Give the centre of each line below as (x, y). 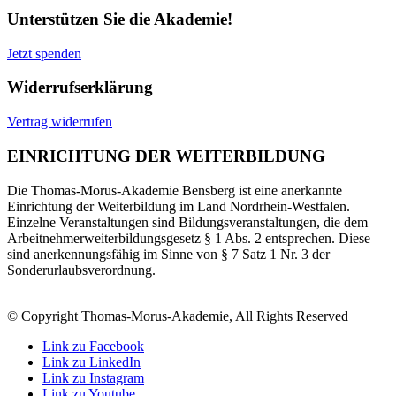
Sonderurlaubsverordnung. (81, 270)
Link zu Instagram (93, 377)
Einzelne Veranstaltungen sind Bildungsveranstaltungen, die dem (187, 222)
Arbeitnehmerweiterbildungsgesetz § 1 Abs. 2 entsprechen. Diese (189, 238)
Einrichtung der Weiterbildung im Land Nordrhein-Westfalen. (179, 206)
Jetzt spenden (44, 53)
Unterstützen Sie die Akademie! (120, 19)
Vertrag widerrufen (60, 122)
